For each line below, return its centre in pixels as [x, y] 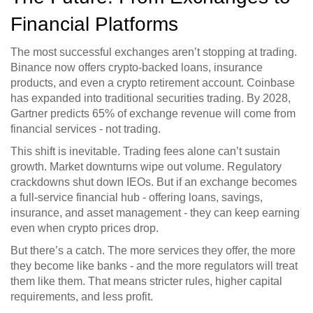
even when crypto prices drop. [85, 228]
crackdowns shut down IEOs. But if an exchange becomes [154, 182]
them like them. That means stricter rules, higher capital [146, 282]
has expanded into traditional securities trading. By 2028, [151, 99]
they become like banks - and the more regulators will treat [154, 266]
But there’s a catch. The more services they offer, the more [153, 251]
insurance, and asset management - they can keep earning [155, 213]
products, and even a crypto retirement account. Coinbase [153, 83]
